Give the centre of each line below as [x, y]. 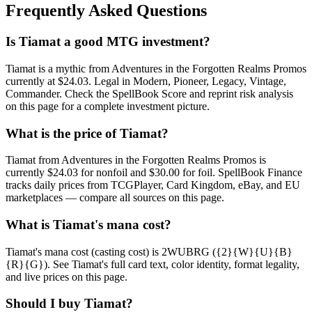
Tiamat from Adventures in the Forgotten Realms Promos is [136, 160]
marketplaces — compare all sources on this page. [115, 198]
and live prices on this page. [67, 276]
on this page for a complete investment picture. [108, 106]
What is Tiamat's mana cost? [88, 225]
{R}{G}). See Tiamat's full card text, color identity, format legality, [153, 264]
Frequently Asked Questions [106, 11]
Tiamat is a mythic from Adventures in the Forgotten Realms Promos [156, 68]
